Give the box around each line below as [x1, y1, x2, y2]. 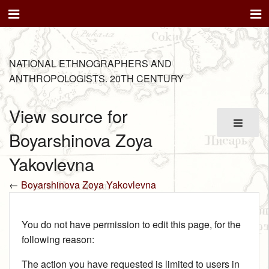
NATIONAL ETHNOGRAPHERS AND [9, 56, 172, 70]
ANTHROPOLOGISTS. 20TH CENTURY [9, 71, 184, 85]
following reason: [22, 232, 94, 246]
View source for [9, 103, 128, 128]
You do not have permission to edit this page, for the [22, 217, 241, 231]
